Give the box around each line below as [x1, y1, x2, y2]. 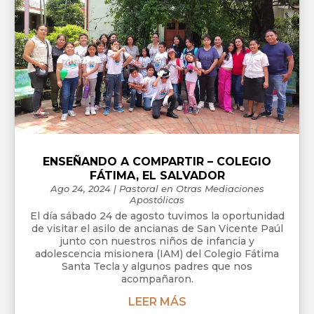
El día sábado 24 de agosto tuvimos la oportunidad [29, 209, 285, 222]
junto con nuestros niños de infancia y [60, 234, 254, 247]
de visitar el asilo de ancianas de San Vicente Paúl [31, 221, 283, 235]
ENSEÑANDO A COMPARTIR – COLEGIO [43, 154, 271, 168]
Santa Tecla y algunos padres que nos [62, 259, 252, 273]
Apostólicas [130, 193, 184, 205]
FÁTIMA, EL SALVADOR [89, 168, 225, 182]
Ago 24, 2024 [50, 182, 111, 194]
